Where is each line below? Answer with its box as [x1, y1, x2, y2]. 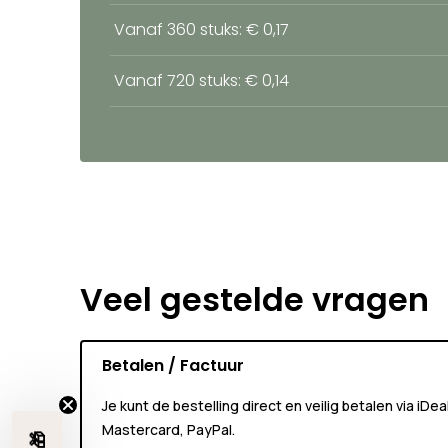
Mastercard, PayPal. [102, 420, 235, 440]
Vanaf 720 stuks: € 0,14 [114, 69, 289, 93]
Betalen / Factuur [102, 354, 244, 378]
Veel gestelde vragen [80, 277, 429, 323]
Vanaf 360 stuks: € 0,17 [114, 18, 289, 42]
